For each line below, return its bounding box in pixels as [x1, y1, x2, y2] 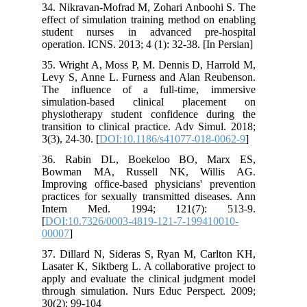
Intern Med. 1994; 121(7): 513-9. [50, 202, 264, 214]
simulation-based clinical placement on [50, 95, 264, 108]
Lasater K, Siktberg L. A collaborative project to [50, 260, 264, 272]
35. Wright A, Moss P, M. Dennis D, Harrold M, [50, 58, 264, 71]
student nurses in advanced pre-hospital [50, 25, 264, 38]
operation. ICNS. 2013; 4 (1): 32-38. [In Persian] [50, 38, 262, 50]
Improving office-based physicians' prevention [50, 177, 264, 190]
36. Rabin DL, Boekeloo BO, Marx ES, [50, 153, 264, 165]
